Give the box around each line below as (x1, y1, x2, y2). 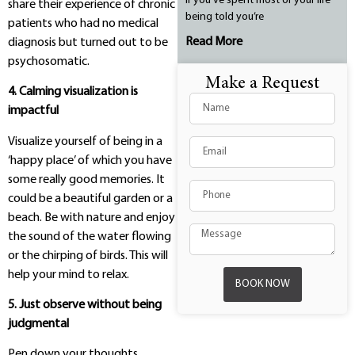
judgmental (8, 317, 69, 330)
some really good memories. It (8, 173, 165, 186)
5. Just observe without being (8, 298, 162, 311)
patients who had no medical (8, 17, 158, 30)
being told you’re (185, 11, 264, 23)
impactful (8, 105, 59, 118)
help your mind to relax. (8, 268, 129, 281)
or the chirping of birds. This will (8, 249, 168, 262)
